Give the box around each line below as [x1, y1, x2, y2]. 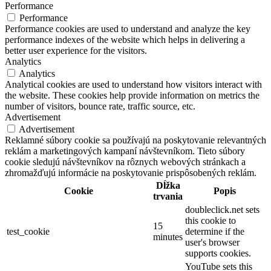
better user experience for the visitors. [5, 45, 147, 56]
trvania [153, 191, 183, 202]
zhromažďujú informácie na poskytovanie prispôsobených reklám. [5, 168, 256, 178]
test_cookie [7, 226, 50, 237]
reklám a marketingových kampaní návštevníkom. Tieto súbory [5, 146, 245, 157]
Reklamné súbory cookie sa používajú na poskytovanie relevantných [5, 135, 266, 146]
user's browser [185, 237, 240, 248]
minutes [153, 232, 183, 243]
